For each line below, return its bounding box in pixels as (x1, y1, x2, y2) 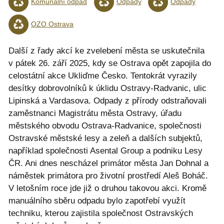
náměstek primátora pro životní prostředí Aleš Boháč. (8, 170, 208, 180)
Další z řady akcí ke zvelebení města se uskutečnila (8, 45, 204, 55)
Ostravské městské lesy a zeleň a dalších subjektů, (8, 133, 202, 143)
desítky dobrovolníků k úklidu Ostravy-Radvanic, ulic (8, 83, 206, 93)
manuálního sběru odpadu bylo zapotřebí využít (8, 195, 185, 205)
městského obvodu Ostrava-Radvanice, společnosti (8, 120, 201, 130)
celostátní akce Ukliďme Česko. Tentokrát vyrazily (8, 70, 197, 80)
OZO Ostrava (31, 20, 73, 28)
